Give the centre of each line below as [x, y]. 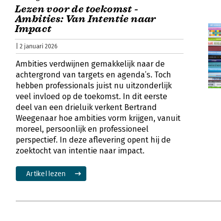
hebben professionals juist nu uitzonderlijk [94, 85]
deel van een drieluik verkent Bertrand [86, 107]
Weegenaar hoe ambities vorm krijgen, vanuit [98, 118]
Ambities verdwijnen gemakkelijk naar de [90, 64]
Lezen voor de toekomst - [77, 9]
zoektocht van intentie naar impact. [80, 150]
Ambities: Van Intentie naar [86, 19]
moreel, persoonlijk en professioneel [82, 129]
